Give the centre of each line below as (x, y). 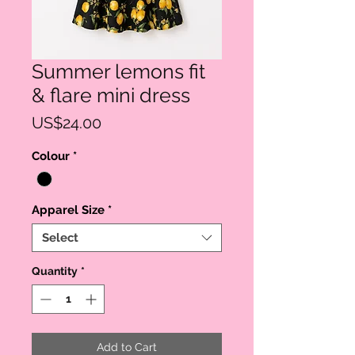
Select (60, 238)
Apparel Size (68, 210)
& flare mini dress (111, 95)
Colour (51, 156)
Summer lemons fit (118, 71)
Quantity (55, 271)
